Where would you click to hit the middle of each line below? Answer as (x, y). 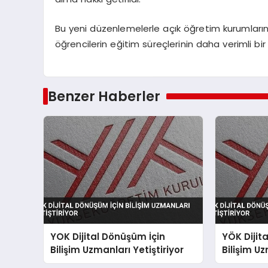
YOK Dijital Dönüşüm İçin (108, 236)
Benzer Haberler (104, 96)
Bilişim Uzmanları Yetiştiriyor (117, 249)
